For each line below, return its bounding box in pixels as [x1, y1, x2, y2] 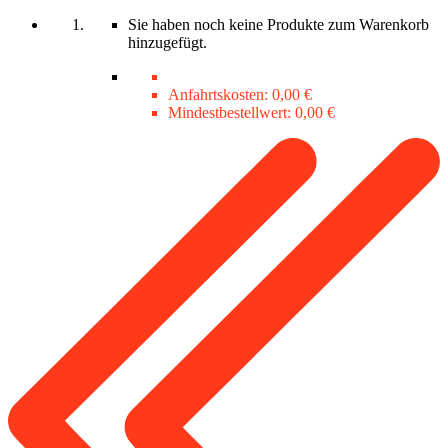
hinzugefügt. [128, 34, 207, 52]
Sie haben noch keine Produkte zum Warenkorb [128, 16, 429, 34]
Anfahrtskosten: [168, 86, 272, 104]
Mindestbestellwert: [168, 104, 295, 122]
